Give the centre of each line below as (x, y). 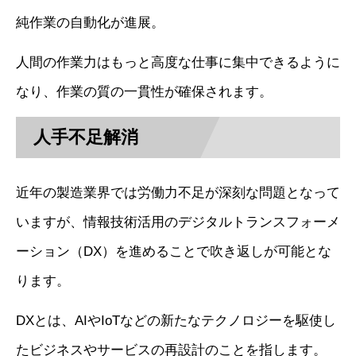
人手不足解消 (86, 137)
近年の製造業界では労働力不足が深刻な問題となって (178, 192)
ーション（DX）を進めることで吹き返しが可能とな (174, 251)
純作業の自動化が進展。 (90, 23)
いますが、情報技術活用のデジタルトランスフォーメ (178, 222)
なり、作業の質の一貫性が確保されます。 (144, 92)
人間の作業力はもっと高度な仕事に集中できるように (178, 63)
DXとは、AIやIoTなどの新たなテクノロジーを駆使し (176, 320)
